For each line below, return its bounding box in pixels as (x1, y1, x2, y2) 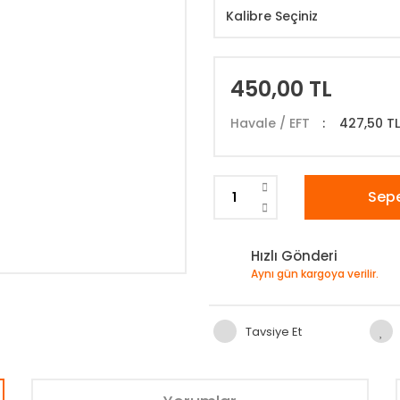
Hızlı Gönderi (251, 246, 337, 265)
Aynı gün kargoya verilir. (251, 266, 379, 281)
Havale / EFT (230, 114, 310, 132)
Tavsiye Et (246, 322, 302, 340)
